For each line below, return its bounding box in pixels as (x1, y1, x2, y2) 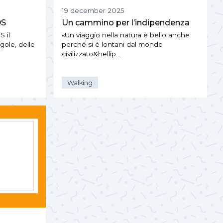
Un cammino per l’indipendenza (62, 18, 190, 28)
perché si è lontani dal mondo (62, 40, 163, 49)
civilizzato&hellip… (62, 50, 120, 58)
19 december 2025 (62, 6, 124, 15)
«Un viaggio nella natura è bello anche (62, 31, 190, 39)
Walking (67, 79, 93, 87)
